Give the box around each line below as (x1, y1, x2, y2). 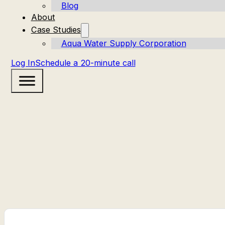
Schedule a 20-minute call (35, 57, 136, 68)
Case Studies (31, 24, 81, 35)
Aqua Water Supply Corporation (61, 38, 186, 48)
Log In (11, 57, 35, 68)
